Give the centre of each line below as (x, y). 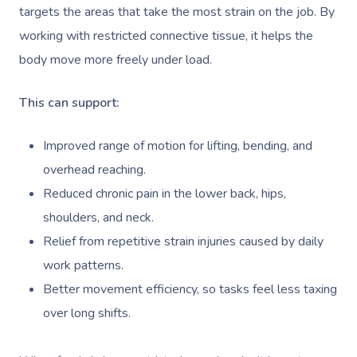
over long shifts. (87, 313)
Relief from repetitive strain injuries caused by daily (183, 241)
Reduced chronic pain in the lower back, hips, (165, 194)
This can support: (69, 103)
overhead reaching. (94, 170)
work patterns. (83, 265)
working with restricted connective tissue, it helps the (166, 36)
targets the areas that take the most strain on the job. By (177, 12)
